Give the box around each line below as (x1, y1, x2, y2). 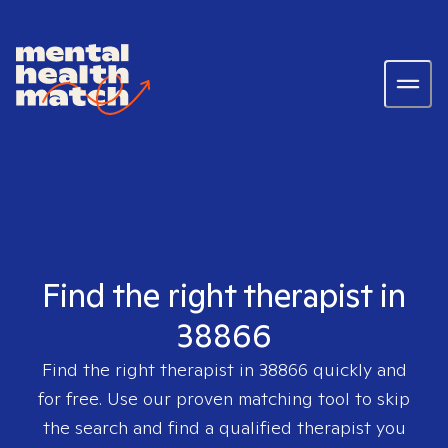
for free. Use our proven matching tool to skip (38, 387, 410, 410)
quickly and (307, 358, 407, 381)
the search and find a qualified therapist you (42, 416, 406, 439)
